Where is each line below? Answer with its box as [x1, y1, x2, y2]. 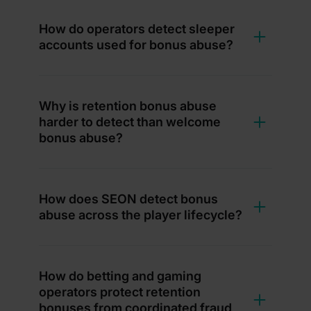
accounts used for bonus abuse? [39, 37, 233, 53]
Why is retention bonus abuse [39, 99, 217, 114]
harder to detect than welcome [39, 115, 221, 130]
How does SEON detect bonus [39, 192, 218, 207]
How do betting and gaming [39, 269, 201, 284]
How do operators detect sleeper [39, 22, 235, 37]
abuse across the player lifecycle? [39, 208, 242, 223]
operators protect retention [39, 285, 201, 300]
